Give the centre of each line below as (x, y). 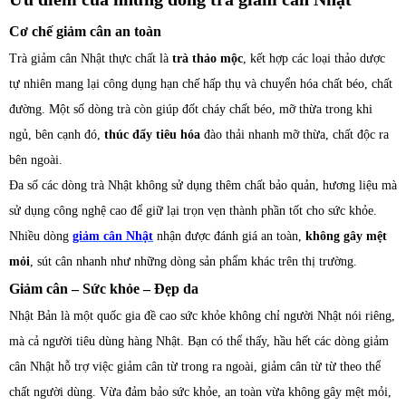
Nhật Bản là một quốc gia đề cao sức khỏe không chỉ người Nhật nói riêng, (202, 316)
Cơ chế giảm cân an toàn (85, 31)
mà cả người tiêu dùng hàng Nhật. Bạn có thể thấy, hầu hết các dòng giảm (199, 341)
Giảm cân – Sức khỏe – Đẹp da (104, 289)
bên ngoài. (36, 160)
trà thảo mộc (208, 58)
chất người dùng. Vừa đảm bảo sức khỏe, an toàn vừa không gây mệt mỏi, (200, 392)
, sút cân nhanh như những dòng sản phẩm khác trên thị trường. (193, 261)
